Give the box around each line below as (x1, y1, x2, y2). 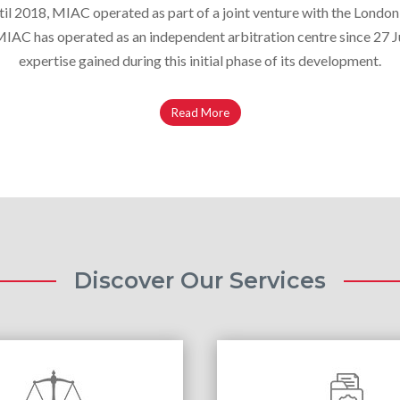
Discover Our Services (74, 267, 326, 295)
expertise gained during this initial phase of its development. (19, 52, 381, 70)
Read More (171, 104, 229, 120)
